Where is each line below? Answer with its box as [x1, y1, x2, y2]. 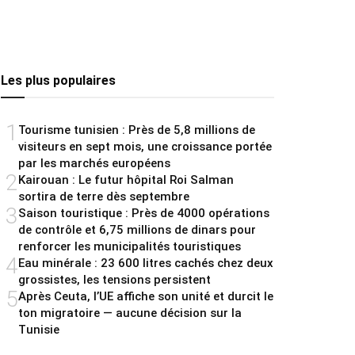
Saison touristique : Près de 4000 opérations [18, 206, 269, 221]
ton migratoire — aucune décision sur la [18, 306, 242, 321]
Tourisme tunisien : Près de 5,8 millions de [18, 123, 255, 138]
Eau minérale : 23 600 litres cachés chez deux [18, 256, 273, 271]
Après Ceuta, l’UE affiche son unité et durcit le [18, 289, 273, 304]
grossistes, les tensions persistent [18, 273, 211, 288]
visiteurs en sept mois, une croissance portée [18, 139, 272, 155]
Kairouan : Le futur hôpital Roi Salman [18, 173, 234, 188]
